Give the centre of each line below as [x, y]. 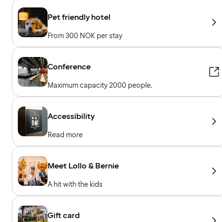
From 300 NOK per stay [85, 36]
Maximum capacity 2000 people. [100, 85]
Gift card [64, 215]
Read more [65, 135]
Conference [69, 67]
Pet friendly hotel [79, 17]
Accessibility [71, 116]
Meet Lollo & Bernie [83, 166]
